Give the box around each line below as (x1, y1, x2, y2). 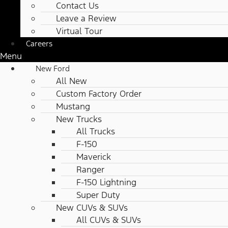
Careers (26, 39, 52, 49)
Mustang (56, 101, 90, 112)
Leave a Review (56, 13, 117, 24)
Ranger (76, 164, 104, 176)
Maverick (76, 151, 111, 163)
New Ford (36, 64, 70, 74)
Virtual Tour (56, 25, 102, 37)
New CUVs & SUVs (56, 202, 128, 214)
